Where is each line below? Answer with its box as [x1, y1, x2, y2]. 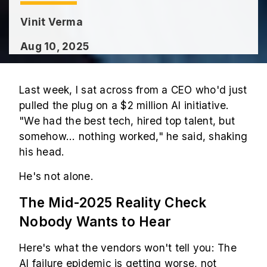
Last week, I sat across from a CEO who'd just [19, 83, 247, 97]
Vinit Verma [20, 15, 83, 29]
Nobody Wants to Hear [19, 213, 171, 230]
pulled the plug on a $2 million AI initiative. [19, 99, 229, 112]
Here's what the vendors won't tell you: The [19, 241, 237, 254]
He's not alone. [19, 170, 94, 183]
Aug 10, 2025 [20, 40, 89, 53]
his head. [19, 145, 65, 159]
